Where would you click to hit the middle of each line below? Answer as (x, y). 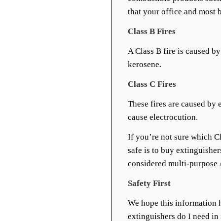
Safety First (149, 183)
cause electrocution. (163, 117)
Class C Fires (152, 84)
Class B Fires (152, 31)
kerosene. (145, 64)
